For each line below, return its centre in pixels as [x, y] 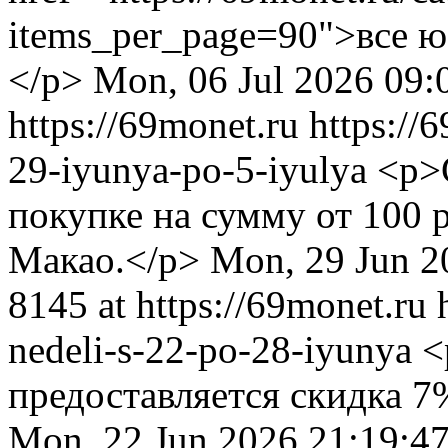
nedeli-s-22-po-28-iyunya [215, 349]
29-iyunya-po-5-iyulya [192, 169]
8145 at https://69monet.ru [217, 304]
